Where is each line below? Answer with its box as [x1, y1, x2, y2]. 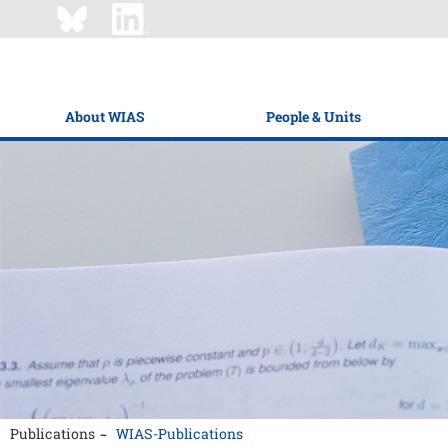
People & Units [265, 107, 361, 126]
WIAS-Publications [116, 424, 243, 443]
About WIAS [65, 107, 144, 126]
